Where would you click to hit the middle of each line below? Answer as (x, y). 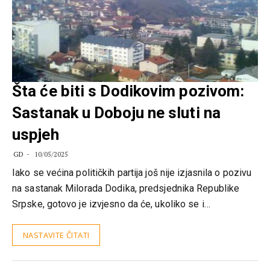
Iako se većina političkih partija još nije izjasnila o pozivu (132, 173)
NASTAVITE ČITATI (56, 235)
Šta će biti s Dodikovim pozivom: (128, 91)
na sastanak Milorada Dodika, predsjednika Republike (126, 189)
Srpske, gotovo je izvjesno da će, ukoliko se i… (111, 204)
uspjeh (36, 135)
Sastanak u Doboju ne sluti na (116, 113)
